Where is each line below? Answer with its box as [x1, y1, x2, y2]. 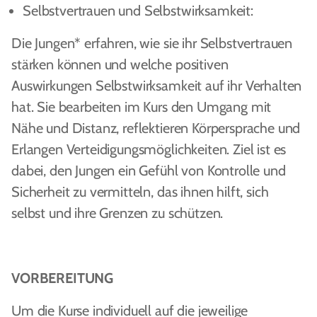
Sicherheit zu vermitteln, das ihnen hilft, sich [11, 183, 269, 200]
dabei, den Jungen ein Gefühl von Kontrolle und [11, 162, 286, 179]
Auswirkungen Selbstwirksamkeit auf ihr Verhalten [11, 77, 302, 94]
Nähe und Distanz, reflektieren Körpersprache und [11, 120, 301, 137]
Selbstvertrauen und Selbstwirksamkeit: [23, 2, 253, 19]
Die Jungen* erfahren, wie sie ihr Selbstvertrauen [11, 35, 293, 52]
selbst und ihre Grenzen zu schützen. [11, 204, 224, 221]
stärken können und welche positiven [11, 56, 229, 73]
